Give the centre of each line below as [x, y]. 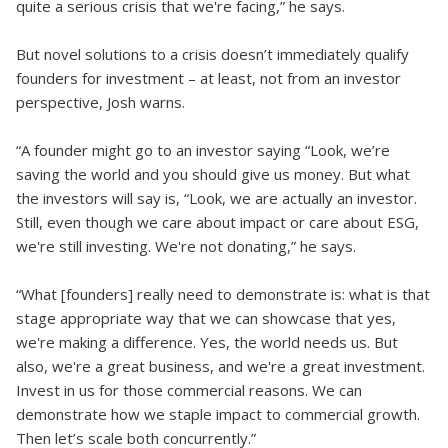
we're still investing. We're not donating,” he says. [186, 246]
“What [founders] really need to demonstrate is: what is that [223, 294]
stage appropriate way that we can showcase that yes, [206, 318]
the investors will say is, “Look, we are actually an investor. [216, 198]
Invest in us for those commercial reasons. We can [189, 390]
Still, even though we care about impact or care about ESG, [217, 222]
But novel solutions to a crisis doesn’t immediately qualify [212, 54]
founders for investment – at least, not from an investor [208, 78]
